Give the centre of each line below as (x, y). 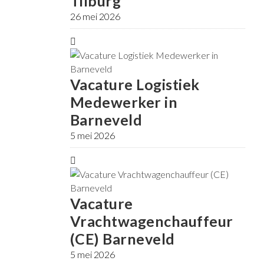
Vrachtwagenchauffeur (151, 221)
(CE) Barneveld (122, 239)
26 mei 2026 (95, 16)
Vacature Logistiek (135, 85)
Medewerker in (123, 102)
